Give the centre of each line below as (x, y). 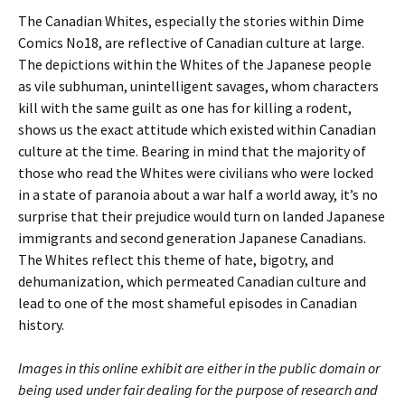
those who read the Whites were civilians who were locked (196, 173)
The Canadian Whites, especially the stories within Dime (191, 21)
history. (41, 325)
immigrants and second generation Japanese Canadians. (192, 238)
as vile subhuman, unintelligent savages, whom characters (198, 86)
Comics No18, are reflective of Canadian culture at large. (191, 42)
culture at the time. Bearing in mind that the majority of (192, 151)
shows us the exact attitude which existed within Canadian (197, 129)
